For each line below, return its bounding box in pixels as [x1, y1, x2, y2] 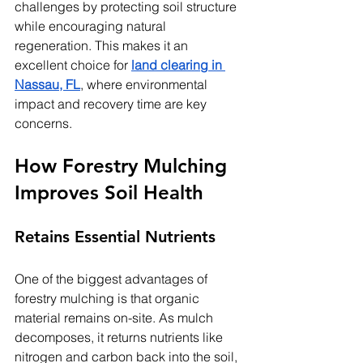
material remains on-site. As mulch [15, 310, 216, 327]
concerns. [15, 115, 72, 132]
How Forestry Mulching [15, 154, 233, 178]
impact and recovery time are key [15, 96, 210, 113]
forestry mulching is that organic [15, 290, 203, 307]
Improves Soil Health [15, 181, 203, 205]
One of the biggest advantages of [15, 271, 211, 288]
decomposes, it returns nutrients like [15, 329, 226, 346]
